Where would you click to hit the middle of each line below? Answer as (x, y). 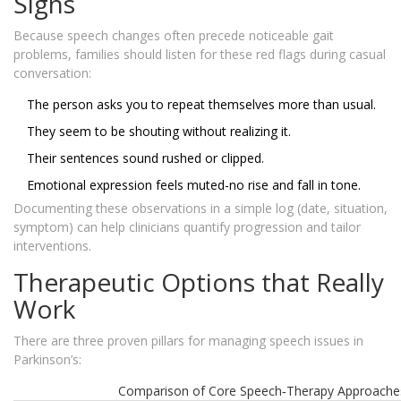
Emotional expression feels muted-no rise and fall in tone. (194, 185)
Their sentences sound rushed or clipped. (145, 158)
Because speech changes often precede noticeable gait (174, 36)
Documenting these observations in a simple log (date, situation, (200, 209)
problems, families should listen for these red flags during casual (200, 55)
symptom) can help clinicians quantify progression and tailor (187, 227)
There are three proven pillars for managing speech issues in (188, 341)
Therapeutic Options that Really (199, 282)
